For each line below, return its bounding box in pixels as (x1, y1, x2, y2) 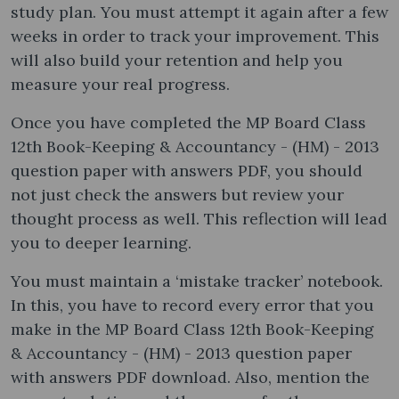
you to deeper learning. (11, 232, 196, 253)
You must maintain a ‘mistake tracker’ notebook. (11, 270, 383, 291)
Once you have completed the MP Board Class (11, 111, 366, 133)
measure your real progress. (11, 73, 234, 94)
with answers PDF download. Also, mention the (11, 366, 370, 387)
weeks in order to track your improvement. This (11, 25, 379, 46)
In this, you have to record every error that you (11, 294, 374, 315)
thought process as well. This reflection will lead (11, 208, 387, 229)
